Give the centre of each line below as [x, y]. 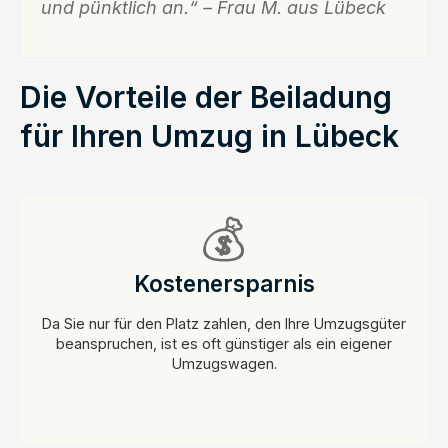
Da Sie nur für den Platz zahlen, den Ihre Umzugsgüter [224, 323]
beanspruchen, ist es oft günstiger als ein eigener [224, 343]
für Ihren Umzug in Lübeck [209, 135]
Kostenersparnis [224, 283]
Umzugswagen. [224, 363]
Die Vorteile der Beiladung [206, 96]
